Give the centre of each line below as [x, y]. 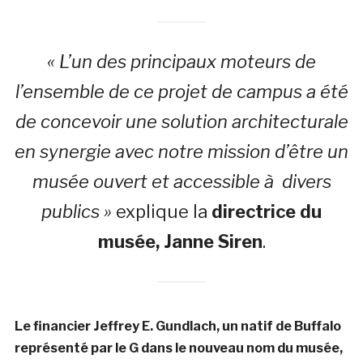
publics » [77, 211]
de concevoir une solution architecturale [181, 122]
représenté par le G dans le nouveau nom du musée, [178, 348]
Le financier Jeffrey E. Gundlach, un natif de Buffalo [177, 326]
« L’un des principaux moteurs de [181, 62]
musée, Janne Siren [180, 241]
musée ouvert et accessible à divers [181, 181]
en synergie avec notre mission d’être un [181, 152]
